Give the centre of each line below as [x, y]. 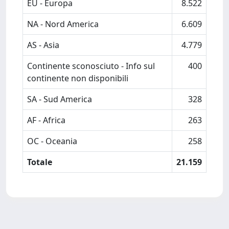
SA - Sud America [60, 99]
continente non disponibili [78, 78]
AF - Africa [46, 120]
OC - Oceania [52, 141]
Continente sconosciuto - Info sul [91, 66]
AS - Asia [43, 45]
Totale [40, 162]
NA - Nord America [63, 24]
